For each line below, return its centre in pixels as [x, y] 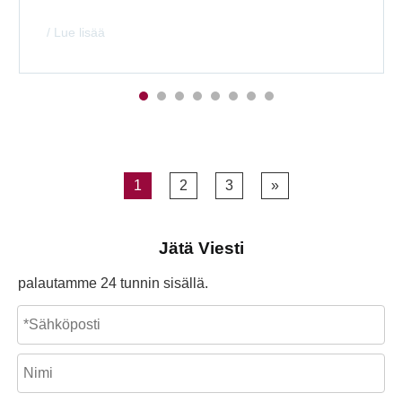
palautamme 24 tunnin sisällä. [113, 283]
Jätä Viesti [201, 248]
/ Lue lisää [76, 32]
